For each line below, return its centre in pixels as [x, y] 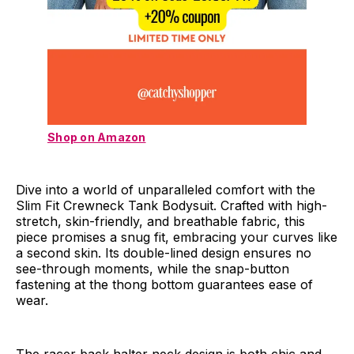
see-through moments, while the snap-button [153, 269]
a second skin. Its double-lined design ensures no [164, 253]
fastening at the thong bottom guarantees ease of [164, 285]
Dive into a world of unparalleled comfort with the [166, 190]
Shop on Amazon [97, 137]
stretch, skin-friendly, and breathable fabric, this [160, 222]
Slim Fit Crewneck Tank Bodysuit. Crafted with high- [171, 206]
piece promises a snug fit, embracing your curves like [177, 237]
